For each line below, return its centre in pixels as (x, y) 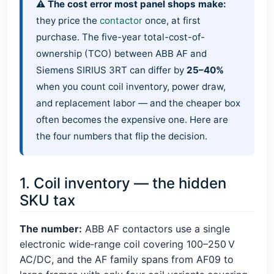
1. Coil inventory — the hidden (123, 183)
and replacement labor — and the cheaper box (139, 103)
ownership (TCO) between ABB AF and (122, 54)
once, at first (172, 21)
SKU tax (47, 200)
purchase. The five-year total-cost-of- (121, 37)
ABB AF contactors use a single (156, 229)
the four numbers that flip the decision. (122, 136)
